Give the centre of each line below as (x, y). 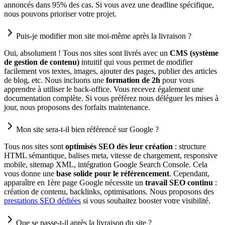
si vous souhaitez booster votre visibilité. (147, 201)
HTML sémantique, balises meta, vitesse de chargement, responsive (111, 156)
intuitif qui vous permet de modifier (137, 62)
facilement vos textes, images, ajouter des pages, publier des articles (110, 71)
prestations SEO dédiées (42, 201)
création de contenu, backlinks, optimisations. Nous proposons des (109, 192)
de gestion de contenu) (42, 62)
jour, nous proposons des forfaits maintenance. (77, 107)
